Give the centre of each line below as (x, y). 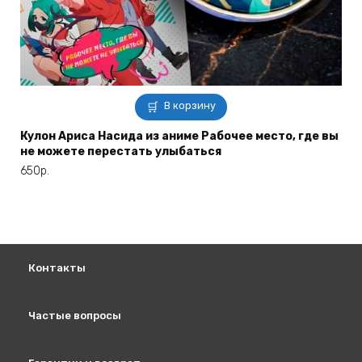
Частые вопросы (75, 316)
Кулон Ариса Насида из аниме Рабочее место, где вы (179, 136)
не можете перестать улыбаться (121, 151)
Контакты (57, 268)
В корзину (190, 105)
